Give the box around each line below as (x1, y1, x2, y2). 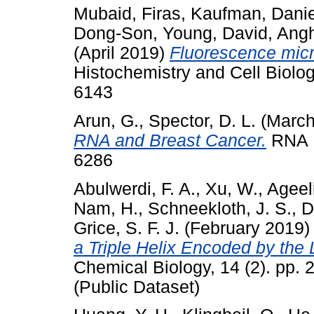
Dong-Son (74, 23, 153, 43)
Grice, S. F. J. (74, 218, 179, 238)
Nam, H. (74, 198, 138, 218)
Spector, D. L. (149, 111, 256, 130)
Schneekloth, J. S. (148, 198, 292, 218)
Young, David (163, 23, 268, 43)
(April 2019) (74, 43, 170, 62)
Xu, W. (205, 179, 258, 198)
